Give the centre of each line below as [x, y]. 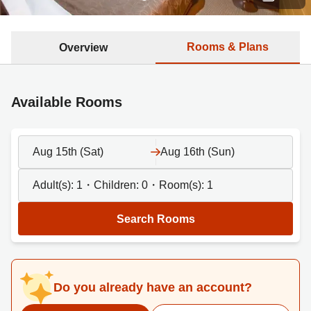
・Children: [112, 185]
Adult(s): [54, 185]
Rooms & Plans [228, 47]
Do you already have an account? [153, 287]
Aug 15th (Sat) [68, 152]
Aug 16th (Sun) [197, 152]
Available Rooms [67, 102]
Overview [83, 47]
